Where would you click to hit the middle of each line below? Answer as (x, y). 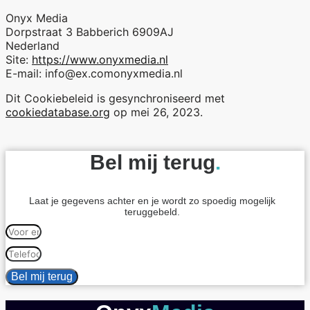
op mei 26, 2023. (156, 112)
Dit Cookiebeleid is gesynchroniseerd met (115, 99)
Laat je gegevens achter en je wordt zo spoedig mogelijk (152, 201)
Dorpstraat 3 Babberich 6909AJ (90, 32)
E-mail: (25, 74)
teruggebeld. (152, 212)
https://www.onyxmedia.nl (100, 60)
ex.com (94, 74)
